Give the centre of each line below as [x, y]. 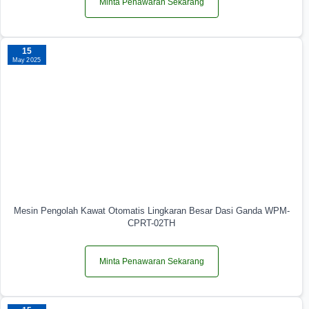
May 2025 [27, 60]
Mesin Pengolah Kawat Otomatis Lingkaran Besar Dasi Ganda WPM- [151, 210]
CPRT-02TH [152, 223]
